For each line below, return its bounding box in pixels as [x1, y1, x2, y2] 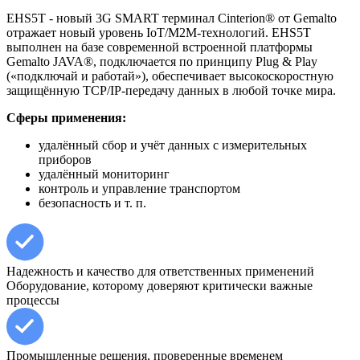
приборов [39, 152, 92, 166]
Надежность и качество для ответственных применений [6, 264, 314, 278]
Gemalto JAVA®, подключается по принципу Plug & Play [6, 54, 317, 68]
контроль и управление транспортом [39, 181, 240, 195]
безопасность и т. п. [39, 195, 146, 210]
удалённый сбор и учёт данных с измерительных [39, 137, 307, 152]
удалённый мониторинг [39, 166, 170, 181]
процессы [6, 292, 59, 307]
